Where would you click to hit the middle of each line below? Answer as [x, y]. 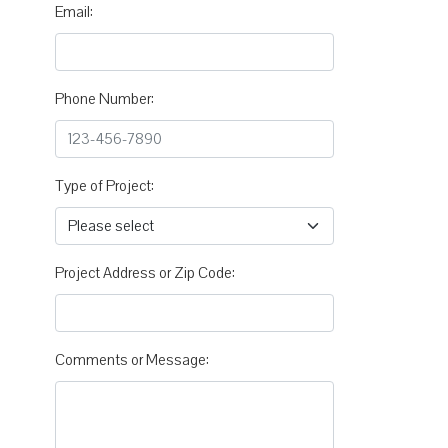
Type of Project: [104, 185]
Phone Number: [104, 98]
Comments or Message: [132, 359]
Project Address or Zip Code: [145, 272]
